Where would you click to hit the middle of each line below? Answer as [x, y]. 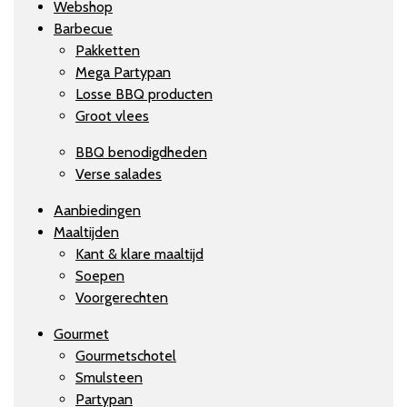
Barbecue [83, 28]
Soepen [100, 275]
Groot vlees [112, 115]
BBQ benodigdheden [141, 152]
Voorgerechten [122, 297]
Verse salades [119, 174]
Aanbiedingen [97, 210]
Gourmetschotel [126, 355]
